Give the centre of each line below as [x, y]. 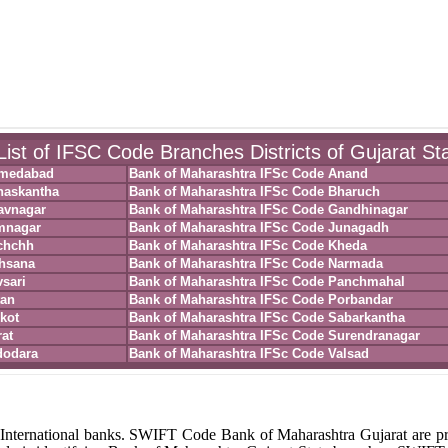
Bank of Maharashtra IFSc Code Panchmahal [266, 281]
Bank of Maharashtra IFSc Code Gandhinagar [268, 209]
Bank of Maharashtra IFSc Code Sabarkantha [266, 317]
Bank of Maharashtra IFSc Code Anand [248, 173]
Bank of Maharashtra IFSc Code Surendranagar [274, 335]
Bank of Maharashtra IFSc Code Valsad [248, 353]
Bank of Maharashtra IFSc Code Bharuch [254, 191]
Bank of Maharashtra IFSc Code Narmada [255, 263]
